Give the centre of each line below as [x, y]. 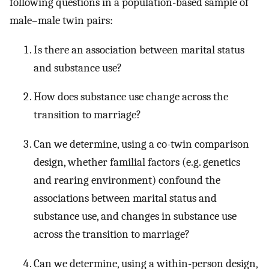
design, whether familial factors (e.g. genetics [137, 162]
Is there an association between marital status [139, 50]
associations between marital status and [125, 198]
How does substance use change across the [131, 97]
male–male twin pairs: [61, 21]
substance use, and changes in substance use [135, 216]
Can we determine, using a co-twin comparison [141, 144]
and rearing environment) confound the [127, 180]
